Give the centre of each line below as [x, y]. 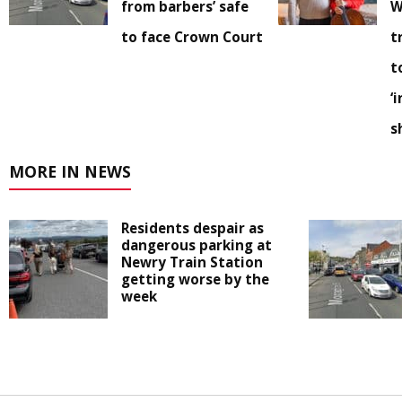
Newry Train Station [192, 262]
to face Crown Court [192, 37]
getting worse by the [195, 280]
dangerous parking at [197, 245]
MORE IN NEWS [70, 172]
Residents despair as [192, 228]
